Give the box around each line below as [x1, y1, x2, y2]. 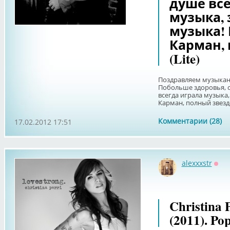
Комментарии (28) [158, 116, 222, 126]
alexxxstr [181, 158, 212, 168]
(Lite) [169, 49, 200, 68]
